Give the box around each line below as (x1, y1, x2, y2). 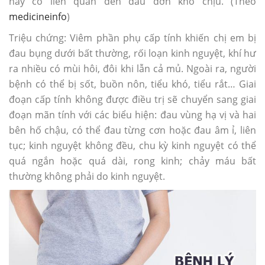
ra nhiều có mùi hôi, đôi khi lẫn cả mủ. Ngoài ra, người (9, 62, 256, 75)
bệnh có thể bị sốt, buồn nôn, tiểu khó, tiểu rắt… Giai (9, 77, 256, 91)
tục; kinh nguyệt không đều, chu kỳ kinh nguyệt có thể (9, 138, 256, 152)
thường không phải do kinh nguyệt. (9, 169, 165, 183)
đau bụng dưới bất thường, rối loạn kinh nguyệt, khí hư (9, 46, 256, 60)
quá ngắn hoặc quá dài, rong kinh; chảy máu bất (9, 154, 256, 167)
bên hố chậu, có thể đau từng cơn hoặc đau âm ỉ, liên (9, 123, 256, 137)
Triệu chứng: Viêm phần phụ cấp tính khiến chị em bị (9, 31, 256, 44)
